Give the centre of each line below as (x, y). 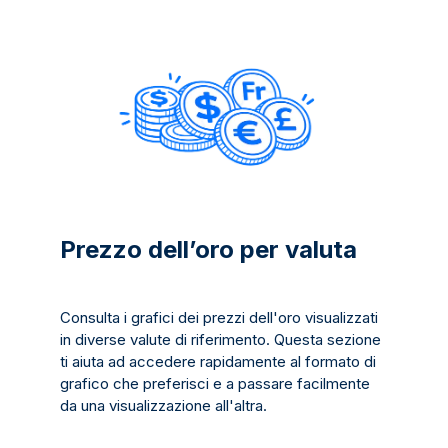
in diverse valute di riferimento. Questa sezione (220, 340)
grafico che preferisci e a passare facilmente (215, 384)
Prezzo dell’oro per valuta (208, 250)
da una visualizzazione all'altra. (163, 406)
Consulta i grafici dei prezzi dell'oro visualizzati (219, 318)
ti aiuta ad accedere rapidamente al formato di (218, 362)
